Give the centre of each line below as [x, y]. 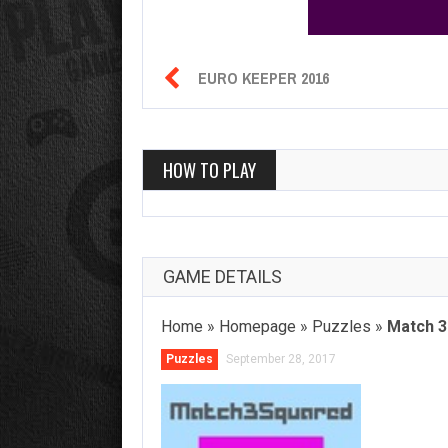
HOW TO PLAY [209, 170]
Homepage [257, 327]
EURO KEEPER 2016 [263, 78]
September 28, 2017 [281, 359]
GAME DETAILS [222, 277]
